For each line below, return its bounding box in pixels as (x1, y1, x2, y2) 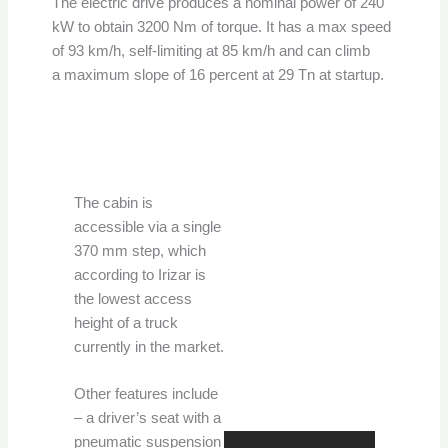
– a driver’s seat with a (73, 410, 221, 427)
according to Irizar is (73, 267, 206, 284)
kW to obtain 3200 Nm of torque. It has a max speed (51, 19, 391, 36)
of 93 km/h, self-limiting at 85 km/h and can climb (51, 43, 370, 60)
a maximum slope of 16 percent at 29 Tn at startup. (51, 67, 384, 84)
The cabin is (73, 195, 153, 212)
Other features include (73, 386, 218, 403)
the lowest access (73, 291, 192, 308)
